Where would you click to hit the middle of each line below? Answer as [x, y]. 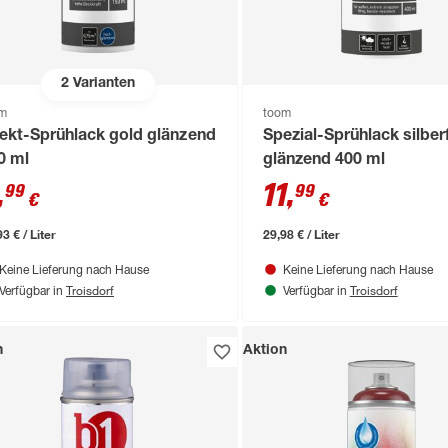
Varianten [101, 84]
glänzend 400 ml [323, 160]
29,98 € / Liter [301, 233]
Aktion [264, 350]
